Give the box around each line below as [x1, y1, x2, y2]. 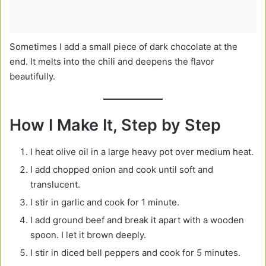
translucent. [30, 178, 80, 190]
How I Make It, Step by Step [9, 115, 221, 135]
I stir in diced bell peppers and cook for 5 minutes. [30, 246, 240, 258]
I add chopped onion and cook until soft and [30, 163, 213, 175]
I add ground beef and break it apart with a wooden [30, 214, 244, 226]
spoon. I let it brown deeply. [30, 229, 146, 240]
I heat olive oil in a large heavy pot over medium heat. [30, 145, 254, 157]
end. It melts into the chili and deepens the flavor [9, 55, 214, 67]
